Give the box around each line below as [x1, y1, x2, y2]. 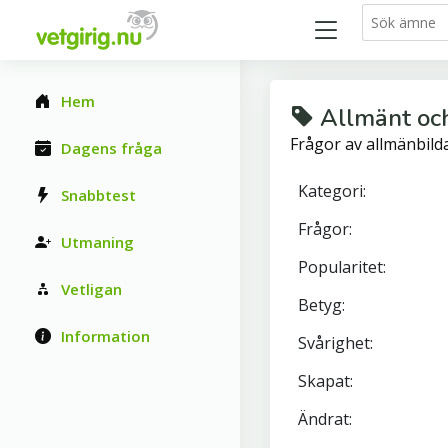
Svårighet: [298, 332, 373, 354]
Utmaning [61, 232, 134, 252]
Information [61, 326, 150, 346]
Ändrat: [298, 408, 352, 430]
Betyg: [298, 294, 345, 316]
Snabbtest [61, 185, 136, 205]
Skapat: [298, 370, 353, 392]
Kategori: [298, 180, 366, 202]
